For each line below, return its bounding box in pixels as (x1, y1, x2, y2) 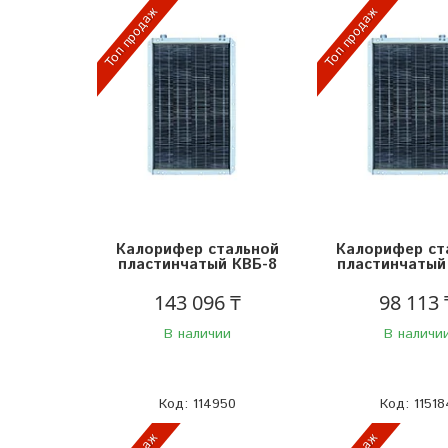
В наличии (163, 323, 231, 344)
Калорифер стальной (115, 238, 279, 260)
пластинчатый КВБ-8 (117, 253, 277, 275)
